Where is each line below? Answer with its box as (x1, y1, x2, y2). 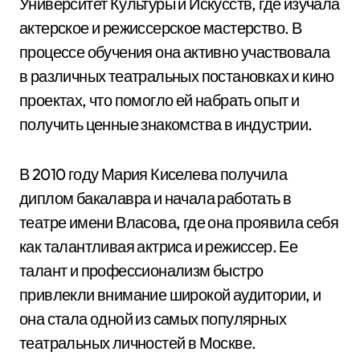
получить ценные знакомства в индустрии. (19, 114, 313, 134)
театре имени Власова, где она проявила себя (19, 212, 339, 232)
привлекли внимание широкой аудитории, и (19, 284, 321, 305)
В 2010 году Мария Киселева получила (19, 164, 287, 184)
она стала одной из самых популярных (19, 309, 286, 329)
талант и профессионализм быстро (19, 260, 264, 280)
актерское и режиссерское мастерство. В (19, 18, 302, 38)
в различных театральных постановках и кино (19, 66, 334, 86)
